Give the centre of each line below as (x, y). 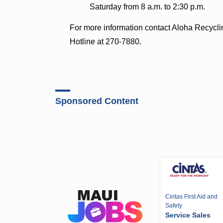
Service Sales (188, 215)
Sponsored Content (97, 101)
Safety (174, 205)
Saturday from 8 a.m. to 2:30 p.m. (148, 6)
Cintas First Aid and (192, 196)
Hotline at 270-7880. (106, 41)
